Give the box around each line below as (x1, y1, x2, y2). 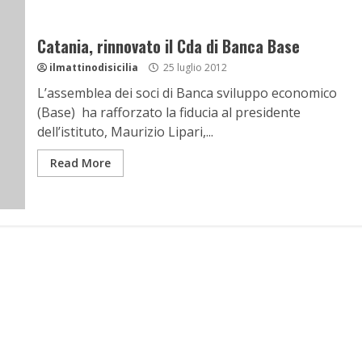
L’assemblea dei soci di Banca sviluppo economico (36, 84, 337, 102)
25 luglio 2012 (160, 61, 227, 74)
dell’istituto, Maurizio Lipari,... (36, 123, 213, 141)
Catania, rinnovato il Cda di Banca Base (36, 34, 300, 58)
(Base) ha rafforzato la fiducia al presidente (36, 103, 301, 121)
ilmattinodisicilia (48, 61, 138, 74)
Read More (49, 155, 111, 170)
